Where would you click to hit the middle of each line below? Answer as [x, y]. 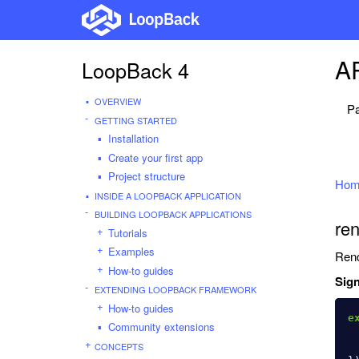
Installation [133, 138]
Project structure [147, 176]
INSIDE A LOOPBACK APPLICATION [168, 195]
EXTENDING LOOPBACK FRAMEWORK [175, 289]
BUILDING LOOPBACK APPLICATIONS [173, 214]
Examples [131, 251]
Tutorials [128, 232]
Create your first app [155, 157]
